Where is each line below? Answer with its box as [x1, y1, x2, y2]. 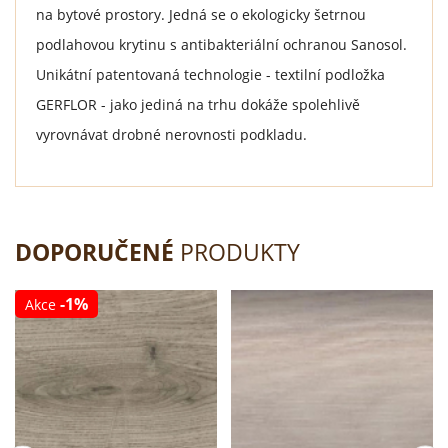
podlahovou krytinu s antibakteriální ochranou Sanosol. [36, 34, 407, 54]
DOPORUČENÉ [15, 236, 174, 268]
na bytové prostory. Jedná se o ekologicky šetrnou [36, 4, 366, 24]
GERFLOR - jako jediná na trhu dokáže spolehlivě [36, 94, 360, 114]
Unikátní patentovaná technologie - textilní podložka [36, 64, 385, 84]
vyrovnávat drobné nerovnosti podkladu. [36, 124, 307, 144]
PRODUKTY [174, 236, 300, 268]
